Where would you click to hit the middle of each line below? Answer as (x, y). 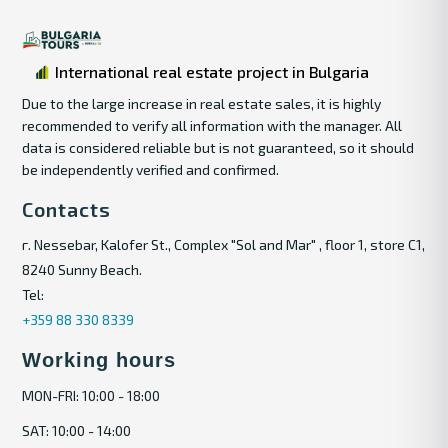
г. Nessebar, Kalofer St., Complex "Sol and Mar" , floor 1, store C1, (224, 244)
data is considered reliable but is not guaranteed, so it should (218, 147)
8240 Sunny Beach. (82, 269)
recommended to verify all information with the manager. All (212, 125)
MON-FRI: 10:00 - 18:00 (91, 395)
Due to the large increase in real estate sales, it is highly (202, 103)
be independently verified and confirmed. (151, 169)
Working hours (99, 359)
